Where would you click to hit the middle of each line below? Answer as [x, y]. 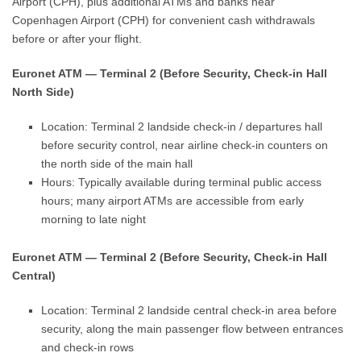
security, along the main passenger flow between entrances [193, 329]
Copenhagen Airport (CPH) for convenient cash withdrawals [164, 20]
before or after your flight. [77, 39]
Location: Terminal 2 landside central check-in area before [189, 310]
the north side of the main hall [117, 164]
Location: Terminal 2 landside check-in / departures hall [182, 127]
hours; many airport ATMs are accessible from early [173, 201]
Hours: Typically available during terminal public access [182, 182]
